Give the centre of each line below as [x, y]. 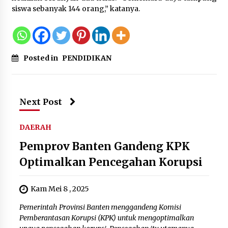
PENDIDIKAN [87, 58]
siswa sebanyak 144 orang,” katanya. [76, 8]
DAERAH [35, 127]
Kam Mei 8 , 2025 [60, 189]
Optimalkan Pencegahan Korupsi [111, 162]
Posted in [41, 58]
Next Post [40, 102]
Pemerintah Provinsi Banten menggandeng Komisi [100, 207]
